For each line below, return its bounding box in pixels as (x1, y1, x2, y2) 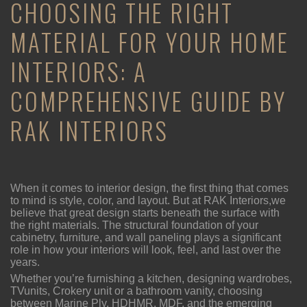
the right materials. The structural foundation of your (10, 219, 258, 231)
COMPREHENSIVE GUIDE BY (10, 82, 286, 119)
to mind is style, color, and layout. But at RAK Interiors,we (10, 194, 286, 206)
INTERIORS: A (10, 53, 147, 89)
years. (10, 256, 42, 268)
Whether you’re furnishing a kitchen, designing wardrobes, (10, 272, 292, 284)
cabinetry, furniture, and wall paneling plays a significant (10, 231, 281, 243)
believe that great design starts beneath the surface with (10, 206, 280, 219)
